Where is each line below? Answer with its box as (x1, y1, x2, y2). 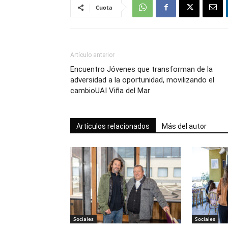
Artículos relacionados (76, 122, 150, 130)
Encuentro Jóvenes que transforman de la (70, 65, 213, 74)
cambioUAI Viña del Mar (70, 86, 150, 95)
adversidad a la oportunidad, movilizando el (70, 75, 214, 84)
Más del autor (162, 122, 207, 130)
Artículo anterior (70, 51, 115, 59)
